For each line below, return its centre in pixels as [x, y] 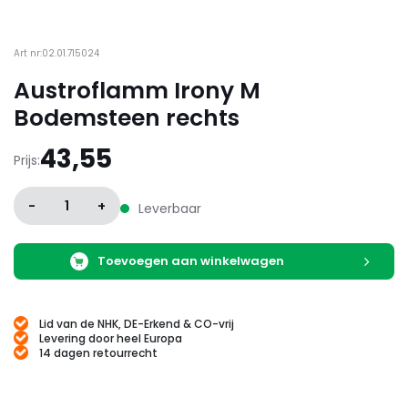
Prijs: [27, 160]
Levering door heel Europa [111, 338]
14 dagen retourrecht [98, 352]
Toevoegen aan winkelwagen [192, 261]
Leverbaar [170, 208]
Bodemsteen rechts [127, 118]
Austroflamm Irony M [137, 91]
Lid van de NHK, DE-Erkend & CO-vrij [137, 323]
